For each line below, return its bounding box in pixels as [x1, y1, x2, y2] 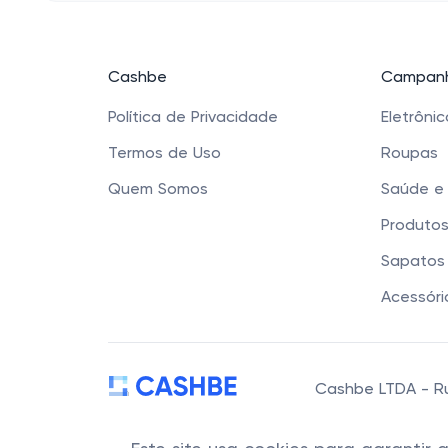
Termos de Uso [108, 146, 221, 162]
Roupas [381, 146, 438, 162]
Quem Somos [108, 182, 208, 198]
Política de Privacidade [108, 110, 278, 126]
